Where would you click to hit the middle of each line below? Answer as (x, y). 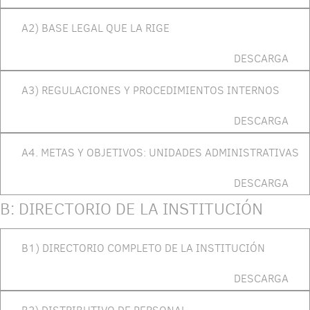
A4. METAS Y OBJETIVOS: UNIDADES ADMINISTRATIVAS (160, 152)
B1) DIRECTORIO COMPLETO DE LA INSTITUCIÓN (143, 248)
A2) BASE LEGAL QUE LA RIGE (95, 28)
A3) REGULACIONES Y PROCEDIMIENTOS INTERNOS (151, 90)
